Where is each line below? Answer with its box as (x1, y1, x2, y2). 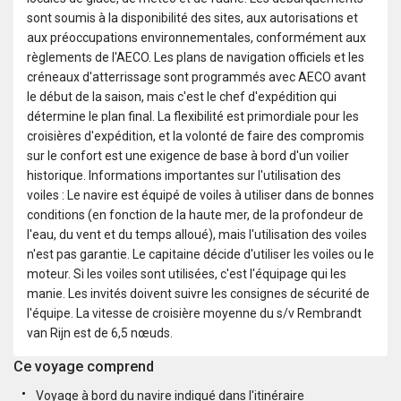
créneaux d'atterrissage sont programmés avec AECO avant (27, 69, 366, 84)
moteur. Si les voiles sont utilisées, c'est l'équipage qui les (27, 266, 346, 281)
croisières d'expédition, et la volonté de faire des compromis (27, 128, 364, 143)
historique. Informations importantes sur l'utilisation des (27, 167, 341, 183)
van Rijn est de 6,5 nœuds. (27, 325, 173, 340)
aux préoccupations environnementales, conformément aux (27, 30, 366, 45)
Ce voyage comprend (13, 357, 154, 375)
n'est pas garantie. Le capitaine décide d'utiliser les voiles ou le (27, 246, 374, 261)
